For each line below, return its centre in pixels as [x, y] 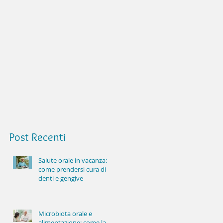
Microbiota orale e [65, 214]
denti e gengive [61, 178]
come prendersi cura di [72, 169]
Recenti [48, 137]
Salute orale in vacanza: [73, 161]
